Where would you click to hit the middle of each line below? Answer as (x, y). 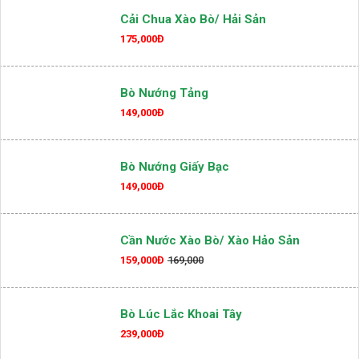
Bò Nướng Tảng (164, 145)
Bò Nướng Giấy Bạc (175, 218)
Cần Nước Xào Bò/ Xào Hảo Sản (210, 292)
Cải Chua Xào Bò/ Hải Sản (193, 71)
